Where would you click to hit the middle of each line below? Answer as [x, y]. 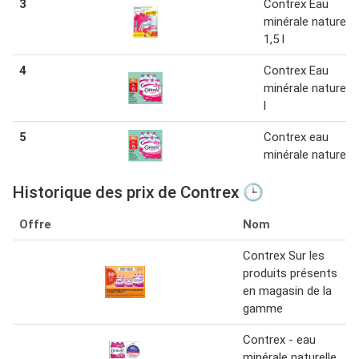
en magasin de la [287, 291]
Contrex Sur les [284, 256]
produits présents [290, 274]
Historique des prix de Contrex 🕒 [138, 193]
